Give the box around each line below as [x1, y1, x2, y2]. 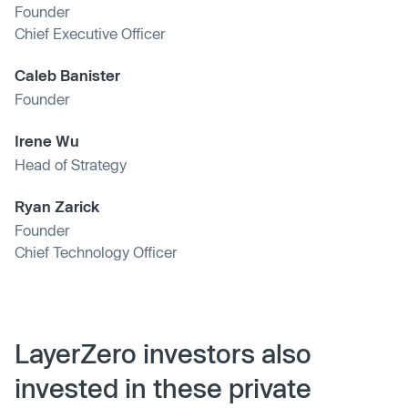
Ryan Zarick [15, 197, 99, 215]
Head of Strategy [15, 155, 127, 173]
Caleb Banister [15, 66, 120, 84]
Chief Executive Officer [15, 24, 165, 42]
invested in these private [15, 372, 311, 403]
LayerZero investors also [15, 337, 311, 369]
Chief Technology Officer [15, 242, 177, 260]
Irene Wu [15, 131, 79, 149]
